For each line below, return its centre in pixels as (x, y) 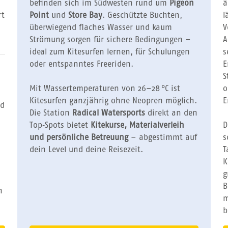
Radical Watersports (109, 113)
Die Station (51, 113)
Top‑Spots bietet (60, 125)
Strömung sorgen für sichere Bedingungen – (110, 40)
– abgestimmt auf (163, 138)
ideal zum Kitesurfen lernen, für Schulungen (110, 52)
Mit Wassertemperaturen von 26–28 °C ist (105, 89)
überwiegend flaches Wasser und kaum (101, 28)
